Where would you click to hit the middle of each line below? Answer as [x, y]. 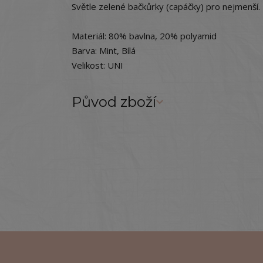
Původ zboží [114, 102]
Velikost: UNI [97, 65]
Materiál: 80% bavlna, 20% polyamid [144, 36]
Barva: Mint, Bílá [104, 50]
